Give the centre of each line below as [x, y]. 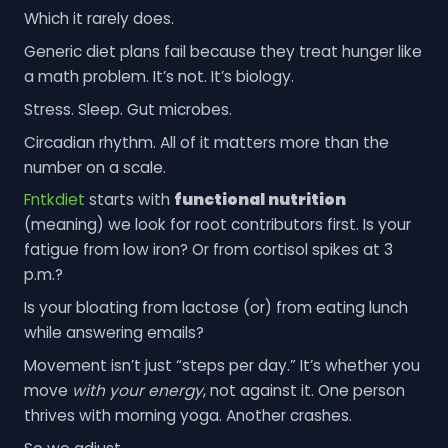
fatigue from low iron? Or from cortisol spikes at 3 [208, 250]
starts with [129, 200]
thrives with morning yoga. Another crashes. [187, 415]
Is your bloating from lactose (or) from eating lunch [215, 308]
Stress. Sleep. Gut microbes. [127, 109]
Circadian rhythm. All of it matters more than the [206, 142]
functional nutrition [259, 200]
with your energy [137, 390]
